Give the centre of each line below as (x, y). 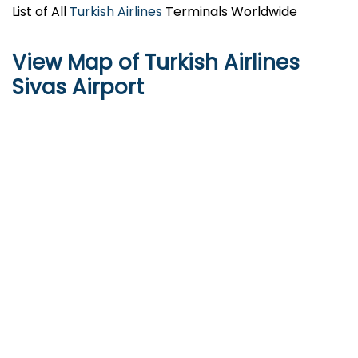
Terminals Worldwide (230, 12)
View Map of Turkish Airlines (156, 63)
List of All (41, 12)
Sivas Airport (78, 88)
